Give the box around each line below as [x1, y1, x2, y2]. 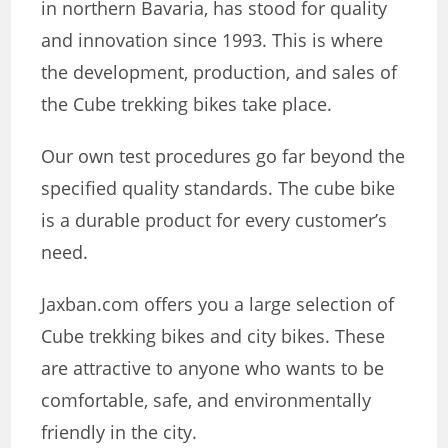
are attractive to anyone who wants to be [41, 355, 385, 380]
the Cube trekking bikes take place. [41, 91, 333, 116]
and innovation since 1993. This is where [41, 27, 384, 52]
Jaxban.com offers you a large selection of [41, 291, 395, 316]
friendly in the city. [41, 419, 198, 444]
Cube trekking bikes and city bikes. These [41, 323, 386, 348]
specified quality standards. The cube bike [41, 175, 396, 200]
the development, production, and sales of [41, 59, 398, 84]
